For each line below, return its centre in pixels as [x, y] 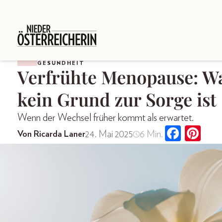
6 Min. [151, 135]
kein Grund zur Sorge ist [117, 99]
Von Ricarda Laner [51, 135]
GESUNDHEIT [61, 63]
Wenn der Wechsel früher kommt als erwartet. [106, 117]
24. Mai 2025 [109, 135]
